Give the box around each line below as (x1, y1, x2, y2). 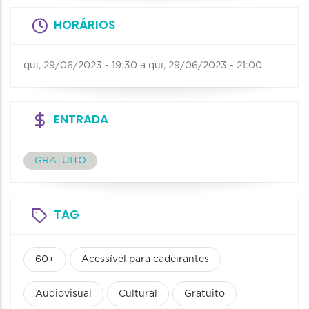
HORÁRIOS (54, 16, 115, 33)
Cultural (119, 288, 157, 299)
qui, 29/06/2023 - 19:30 (23, 60, 137, 70)
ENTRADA (54, 110, 108, 128)
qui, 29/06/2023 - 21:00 (148, 60, 262, 70)
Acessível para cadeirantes (81, 254, 209, 264)
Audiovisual (35, 288, 92, 299)
